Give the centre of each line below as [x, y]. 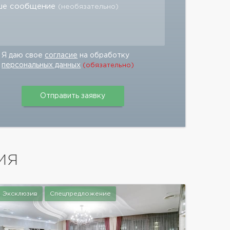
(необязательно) [89, 7]
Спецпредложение [80, 194]
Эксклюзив [20, 194]
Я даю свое [23, 55]
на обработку [104, 55]
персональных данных [41, 65]
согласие [61, 55]
